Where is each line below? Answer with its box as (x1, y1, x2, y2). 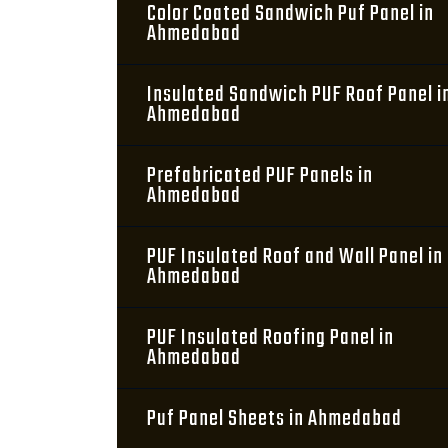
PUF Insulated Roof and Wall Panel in (147, 240, 443, 274)
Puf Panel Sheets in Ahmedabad (147, 402, 402, 436)
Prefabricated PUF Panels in (147, 159, 373, 193)
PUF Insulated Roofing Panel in (147, 321, 394, 355)
